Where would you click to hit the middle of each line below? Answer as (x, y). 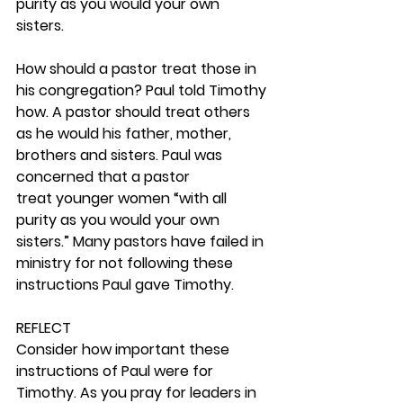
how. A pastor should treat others (135, 112)
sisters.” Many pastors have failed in (142, 242)
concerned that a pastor (105, 177)
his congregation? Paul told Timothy (143, 90)
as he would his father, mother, (125, 134)
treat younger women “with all (123, 198)
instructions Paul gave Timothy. (127, 285)
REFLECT (44, 328)
